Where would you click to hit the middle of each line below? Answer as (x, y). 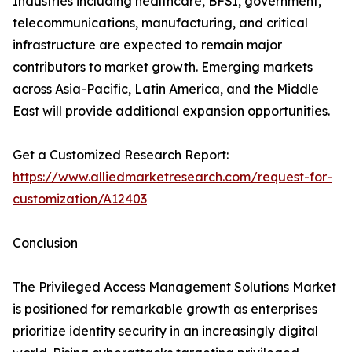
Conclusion (45, 243)
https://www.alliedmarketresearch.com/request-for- (172, 177)
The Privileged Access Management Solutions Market (174, 287)
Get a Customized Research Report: (121, 155)
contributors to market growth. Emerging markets (163, 67)
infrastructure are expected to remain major (147, 45)
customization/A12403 (80, 199)
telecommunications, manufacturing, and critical (160, 23)
